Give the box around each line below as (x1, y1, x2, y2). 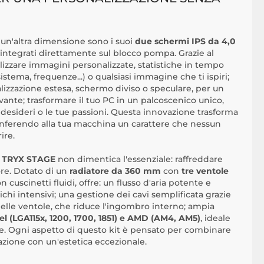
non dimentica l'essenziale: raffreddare (55, 154, 223, 164)
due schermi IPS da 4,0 (135, 36, 236, 47)
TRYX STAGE (2, 154, 55, 164)
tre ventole (181, 166, 229, 176)
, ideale (200, 213, 230, 223)
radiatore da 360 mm (70, 166, 161, 176)
